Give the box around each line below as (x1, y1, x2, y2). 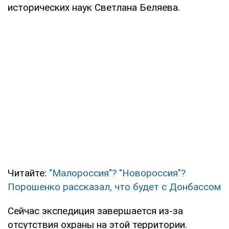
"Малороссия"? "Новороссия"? (49, 167, 186, 179)
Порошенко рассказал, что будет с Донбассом (8, 180, 221, 193)
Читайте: (8, 167, 49, 179)
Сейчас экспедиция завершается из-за (8, 204, 183, 217)
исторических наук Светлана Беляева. (8, 1, 180, 13)
